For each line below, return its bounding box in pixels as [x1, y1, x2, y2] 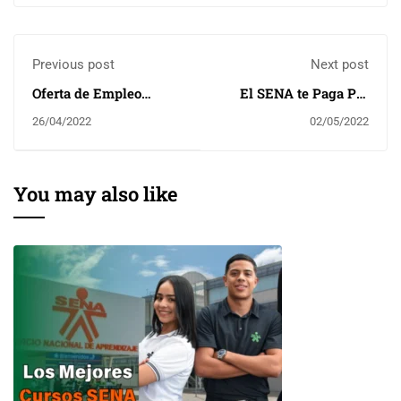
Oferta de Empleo [32, 84, 141, 103]
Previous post [32, 56, 115, 73]
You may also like [13, 181, 178, 208]
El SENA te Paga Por [240, 84, 369, 103]
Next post [311, 56, 369, 73]
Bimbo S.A [32, 101, 98, 120]
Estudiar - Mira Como [233, 101, 369, 120]
